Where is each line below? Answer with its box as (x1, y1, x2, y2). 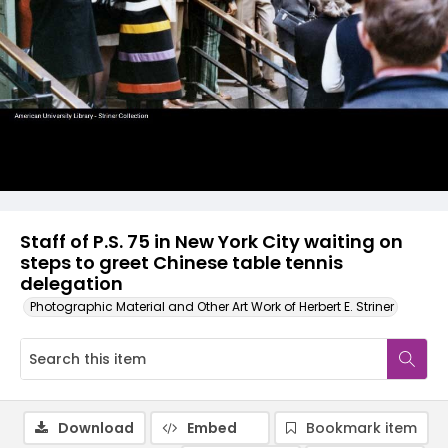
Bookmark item (306, 418, 417, 438)
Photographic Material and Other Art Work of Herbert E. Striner (30, 298, 394, 315)
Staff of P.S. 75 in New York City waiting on (20, 229, 403, 254)
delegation (20, 271, 123, 296)
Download (58, 418, 134, 438)
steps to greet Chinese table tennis (20, 250, 343, 275)
